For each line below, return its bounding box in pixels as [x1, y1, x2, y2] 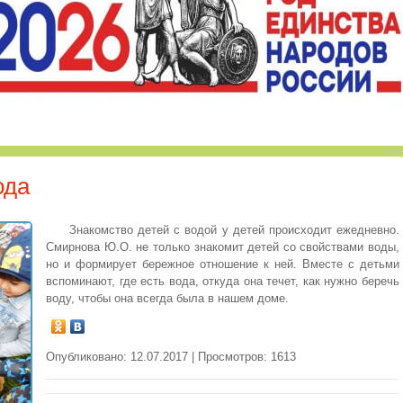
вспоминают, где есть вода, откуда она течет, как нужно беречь [46, 274, 399, 289]
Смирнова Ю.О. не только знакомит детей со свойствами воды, [46, 240, 399, 255]
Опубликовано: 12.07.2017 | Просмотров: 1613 [46, 350, 296, 364]
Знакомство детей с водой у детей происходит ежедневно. [69, 223, 399, 237]
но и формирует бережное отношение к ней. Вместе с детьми [46, 257, 399, 272]
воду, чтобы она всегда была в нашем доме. [46, 291, 289, 306]
